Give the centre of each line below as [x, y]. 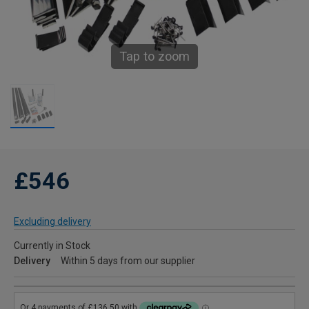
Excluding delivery [52, 222]
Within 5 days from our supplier [128, 261]
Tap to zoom [154, 57]
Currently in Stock [52, 246]
